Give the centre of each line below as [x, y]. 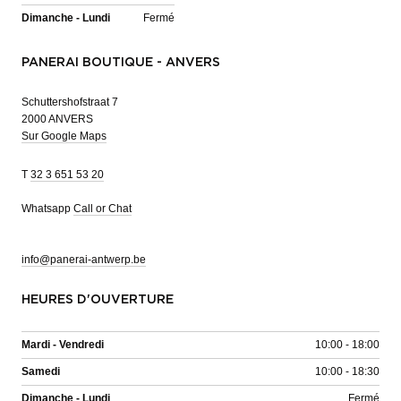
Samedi [41, 371]
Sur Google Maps [64, 136]
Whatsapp [47, 208]
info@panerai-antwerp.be [84, 259]
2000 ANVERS [57, 119]
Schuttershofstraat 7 [70, 102]
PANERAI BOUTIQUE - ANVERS [121, 62]
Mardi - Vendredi [63, 344]
